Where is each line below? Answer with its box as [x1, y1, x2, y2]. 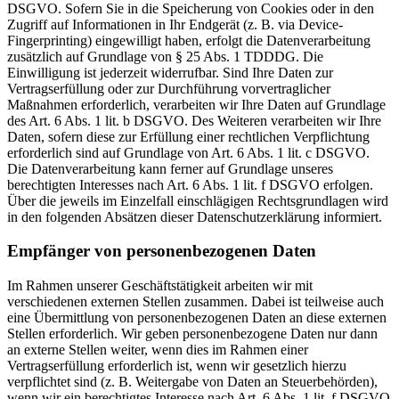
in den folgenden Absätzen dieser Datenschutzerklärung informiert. [7, 208, 382, 224]
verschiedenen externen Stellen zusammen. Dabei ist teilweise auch [7, 294, 384, 310]
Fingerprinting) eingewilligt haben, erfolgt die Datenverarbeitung [7, 32, 370, 48]
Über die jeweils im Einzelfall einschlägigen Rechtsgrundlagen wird [7, 192, 388, 208]
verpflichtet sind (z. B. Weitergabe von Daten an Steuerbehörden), [7, 374, 378, 390]
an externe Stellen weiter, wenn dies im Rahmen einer [7, 342, 308, 358]
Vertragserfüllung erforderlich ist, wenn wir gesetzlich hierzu [7, 358, 346, 374]
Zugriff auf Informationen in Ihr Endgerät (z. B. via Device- [7, 16, 343, 32]
